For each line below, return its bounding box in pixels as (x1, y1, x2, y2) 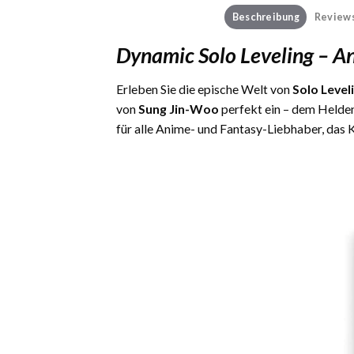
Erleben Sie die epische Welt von (116, 81, 292, 97)
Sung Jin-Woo (138, 101, 219, 117)
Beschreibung (232, 9, 299, 23)
